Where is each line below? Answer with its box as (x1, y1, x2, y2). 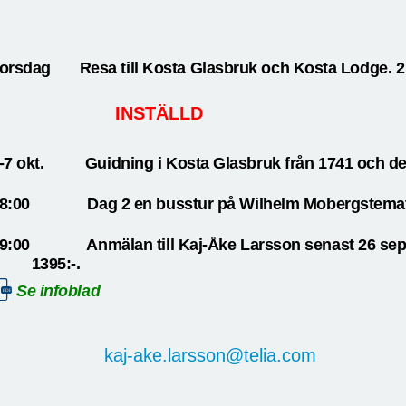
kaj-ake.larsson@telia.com (104, 344, 316, 365)
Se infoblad (16, 282, 101, 300)
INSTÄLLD (115, 103, 203, 124)
